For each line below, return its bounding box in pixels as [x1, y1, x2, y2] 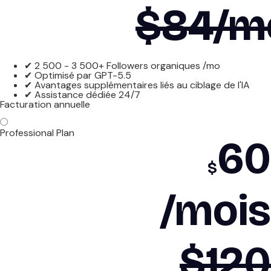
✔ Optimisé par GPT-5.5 [24, 68, 131, 82]
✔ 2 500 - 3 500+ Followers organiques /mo [24, 59, 220, 72]
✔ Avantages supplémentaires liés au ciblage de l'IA [24, 78, 250, 91]
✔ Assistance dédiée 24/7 [24, 88, 140, 101]
